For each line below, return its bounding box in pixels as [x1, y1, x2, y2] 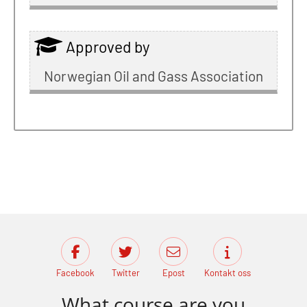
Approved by [65, 37, 150, 57]
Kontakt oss [204, 267, 251, 278]
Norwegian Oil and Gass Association [44, 66, 263, 84]
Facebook [56, 267, 95, 278]
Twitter [111, 267, 140, 278]
